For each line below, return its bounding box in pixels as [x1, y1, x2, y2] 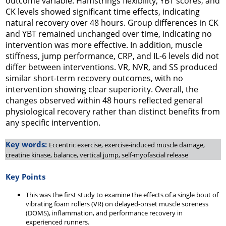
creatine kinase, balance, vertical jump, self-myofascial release [6, 150, 188, 159]
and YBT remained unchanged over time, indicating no [6, 28, 212, 39]
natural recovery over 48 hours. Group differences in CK [6, 17, 218, 28]
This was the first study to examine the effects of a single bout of [26, 190, 218, 199]
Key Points [6, 172, 45, 182]
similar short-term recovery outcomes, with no [6, 73, 183, 84]
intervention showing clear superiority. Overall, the [6, 84, 198, 95]
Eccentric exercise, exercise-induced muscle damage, [49, 140, 205, 149]
